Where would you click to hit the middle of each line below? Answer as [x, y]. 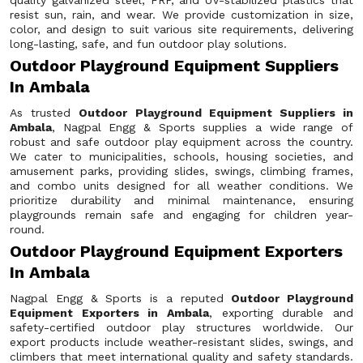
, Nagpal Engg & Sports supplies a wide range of [203, 127]
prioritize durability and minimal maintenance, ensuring [181, 200]
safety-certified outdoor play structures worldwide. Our [181, 327]
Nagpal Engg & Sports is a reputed [121, 298]
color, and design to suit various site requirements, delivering [181, 29]
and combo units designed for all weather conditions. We [181, 186]
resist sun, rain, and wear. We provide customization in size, [181, 15]
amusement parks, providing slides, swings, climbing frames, [181, 171]
